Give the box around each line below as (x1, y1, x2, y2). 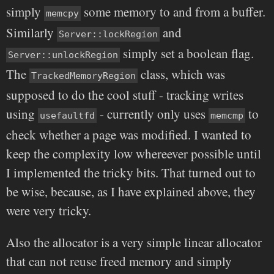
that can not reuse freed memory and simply (6, 253, 232, 270)
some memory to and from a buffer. (81, 3, 265, 21)
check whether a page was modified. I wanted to (6, 126, 251, 144)
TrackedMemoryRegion (31, 70, 136, 82)
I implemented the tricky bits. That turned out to (6, 164, 256, 182)
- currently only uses (97, 105, 209, 123)
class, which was (138, 65, 225, 83)
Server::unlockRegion (8, 50, 118, 61)
